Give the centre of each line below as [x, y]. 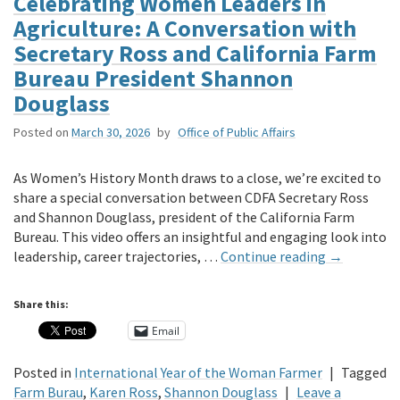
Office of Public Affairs [237, 133]
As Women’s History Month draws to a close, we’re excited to [197, 178]
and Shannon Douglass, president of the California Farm [184, 217]
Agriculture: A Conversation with [185, 29]
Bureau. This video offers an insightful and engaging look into [200, 237]
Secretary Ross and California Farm [195, 54]
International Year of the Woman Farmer [198, 373]
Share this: [41, 304]
